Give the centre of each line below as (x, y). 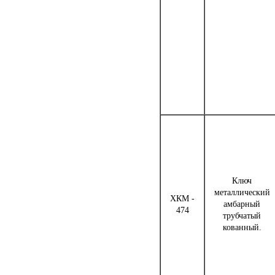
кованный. (242, 227)
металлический (242, 192)
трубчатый (242, 215)
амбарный (242, 204)
